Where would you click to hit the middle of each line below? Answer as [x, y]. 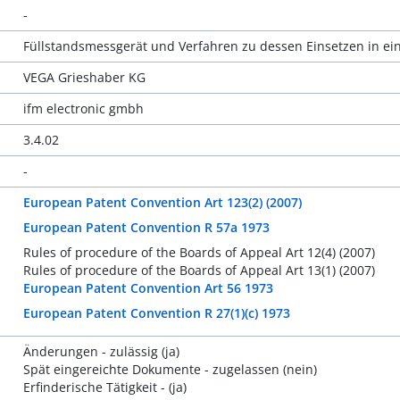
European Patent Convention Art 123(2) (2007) [162, 202]
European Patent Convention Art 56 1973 [148, 288]
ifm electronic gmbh [83, 108]
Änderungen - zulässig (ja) [101, 351]
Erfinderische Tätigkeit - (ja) [104, 387]
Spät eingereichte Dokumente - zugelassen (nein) [170, 369]
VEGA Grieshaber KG [84, 77]
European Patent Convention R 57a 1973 [146, 227]
